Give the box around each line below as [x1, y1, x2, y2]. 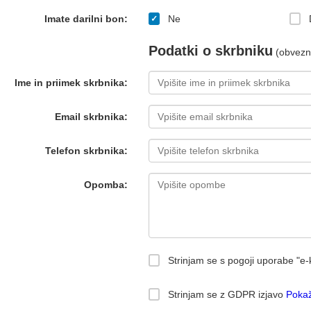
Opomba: [83, 179, 128, 190]
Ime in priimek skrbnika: [14, 77, 128, 88]
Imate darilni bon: [44, 13, 128, 24]
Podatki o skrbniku [148, 43, 273, 58]
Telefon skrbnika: [44, 145, 128, 156]
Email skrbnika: [54, 111, 128, 122]
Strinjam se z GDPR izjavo [165, 289, 286, 300]
